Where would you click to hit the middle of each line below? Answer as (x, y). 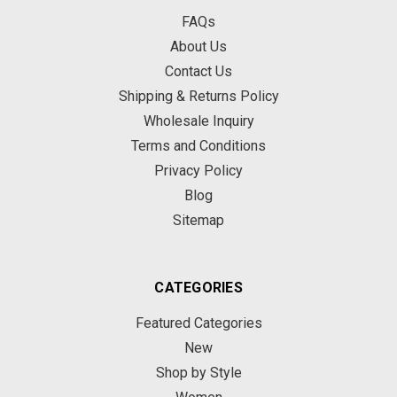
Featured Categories (198, 323)
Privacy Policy (198, 171)
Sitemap (198, 220)
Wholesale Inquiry (198, 121)
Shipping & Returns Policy (198, 96)
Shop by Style (198, 373)
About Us (198, 47)
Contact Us (198, 71)
